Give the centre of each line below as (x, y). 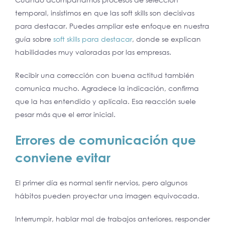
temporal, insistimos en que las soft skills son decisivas (105, 13)
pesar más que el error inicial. (65, 114)
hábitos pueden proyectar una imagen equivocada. (107, 195)
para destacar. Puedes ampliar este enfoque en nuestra (112, 26)
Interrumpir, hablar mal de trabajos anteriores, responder (113, 218)
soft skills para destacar (93, 39)
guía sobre (34, 39)
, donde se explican (166, 39)
